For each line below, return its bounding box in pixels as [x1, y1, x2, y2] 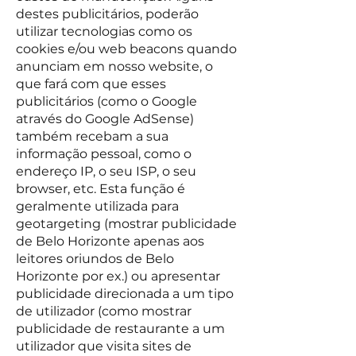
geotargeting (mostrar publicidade [16, 216, 237, 231]
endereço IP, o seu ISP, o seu [16, 164, 196, 179]
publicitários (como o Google [16, 94, 197, 109]
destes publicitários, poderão [16, 6, 199, 21]
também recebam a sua [16, 129, 168, 144]
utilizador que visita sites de [16, 339, 192, 354]
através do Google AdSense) [16, 111, 194, 126]
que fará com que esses [16, 76, 166, 91]
